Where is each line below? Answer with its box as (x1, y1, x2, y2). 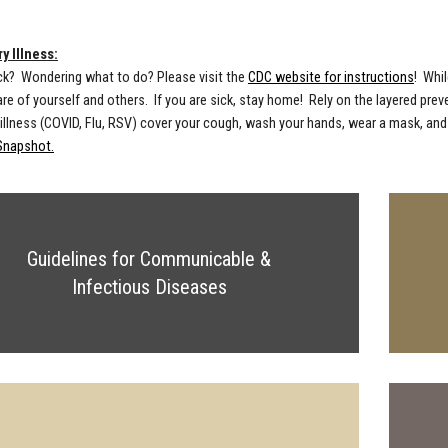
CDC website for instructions (248, 69, 414, 86)
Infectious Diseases (71, 275, 227, 299)
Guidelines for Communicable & (27, 247, 271, 271)
